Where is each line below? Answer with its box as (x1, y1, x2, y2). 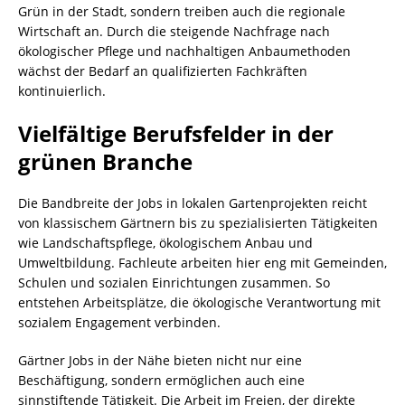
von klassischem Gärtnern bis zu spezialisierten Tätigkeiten (18, 214, 378, 232)
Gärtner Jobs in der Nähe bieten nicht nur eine (18, 352, 302, 370)
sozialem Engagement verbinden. (18, 314, 221, 332)
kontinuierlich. (18, 82, 106, 100)
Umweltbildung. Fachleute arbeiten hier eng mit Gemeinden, (18, 254, 387, 272)
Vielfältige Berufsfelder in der (18, 118, 334, 149)
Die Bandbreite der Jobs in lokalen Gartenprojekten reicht (18, 194, 367, 212)
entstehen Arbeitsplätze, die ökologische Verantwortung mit (18, 294, 381, 312)
